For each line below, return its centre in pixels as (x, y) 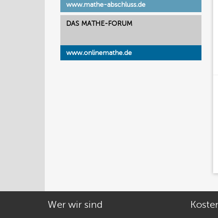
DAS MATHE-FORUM (99, 24)
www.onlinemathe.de (99, 53)
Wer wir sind (75, 205)
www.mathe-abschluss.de (106, 5)
